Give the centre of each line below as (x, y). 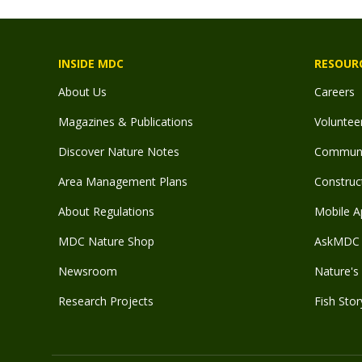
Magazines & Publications (126, 122)
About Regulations (106, 211)
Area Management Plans (123, 181)
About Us (82, 92)
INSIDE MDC (91, 63)
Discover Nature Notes (119, 152)
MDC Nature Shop (106, 241)
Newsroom (88, 271)
